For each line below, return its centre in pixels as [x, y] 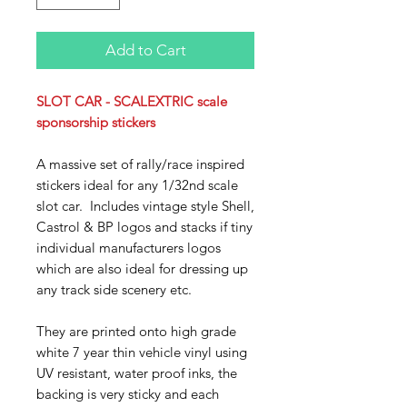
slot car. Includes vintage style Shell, [145, 206]
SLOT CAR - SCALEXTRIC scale [132, 101]
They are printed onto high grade [136, 331]
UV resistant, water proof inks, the [137, 373]
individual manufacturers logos [129, 248]
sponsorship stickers [96, 122]
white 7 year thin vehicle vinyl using [142, 352]
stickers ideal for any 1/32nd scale [137, 185]
